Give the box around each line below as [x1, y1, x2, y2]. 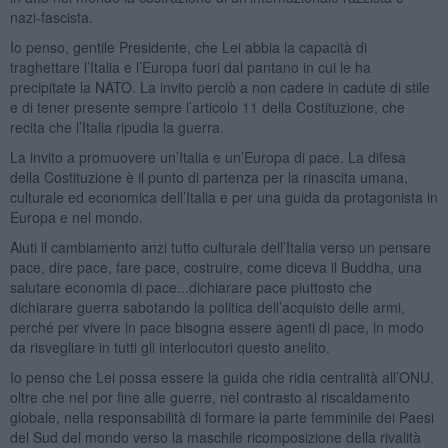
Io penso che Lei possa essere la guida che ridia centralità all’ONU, [9, 366, 434, 387]
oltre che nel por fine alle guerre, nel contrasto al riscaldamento [9, 386, 410, 407]
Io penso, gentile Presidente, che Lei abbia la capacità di [9, 36, 367, 57]
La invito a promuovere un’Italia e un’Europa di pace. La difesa [9, 146, 406, 167]
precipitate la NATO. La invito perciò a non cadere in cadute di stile [9, 76, 430, 97]
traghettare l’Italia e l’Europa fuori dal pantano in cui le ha [9, 56, 371, 77]
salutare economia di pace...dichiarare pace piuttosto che [9, 276, 372, 297]
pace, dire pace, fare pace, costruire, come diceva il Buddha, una [9, 256, 422, 277]
